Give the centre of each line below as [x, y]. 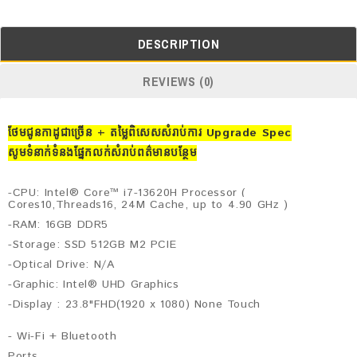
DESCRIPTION [178, 44]
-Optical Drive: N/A [61, 265]
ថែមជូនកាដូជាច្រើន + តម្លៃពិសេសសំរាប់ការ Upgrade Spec [150, 133]
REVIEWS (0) [178, 82]
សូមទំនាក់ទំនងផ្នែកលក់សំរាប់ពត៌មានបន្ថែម [103, 153]
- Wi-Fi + [35, 337]
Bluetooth [91, 337]
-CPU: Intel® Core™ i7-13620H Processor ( [127, 193]
